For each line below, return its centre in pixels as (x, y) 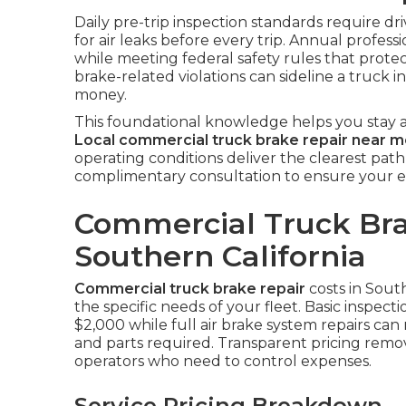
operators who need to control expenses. (223, 361)
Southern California (220, 256)
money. (101, 95)
